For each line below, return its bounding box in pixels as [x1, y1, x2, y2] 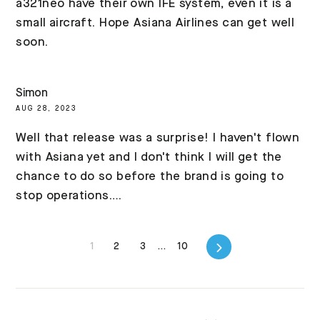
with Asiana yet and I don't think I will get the [16, 151, 282, 164]
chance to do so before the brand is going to [16, 171, 284, 184]
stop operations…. [16, 190, 122, 203]
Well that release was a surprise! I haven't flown [16, 132, 300, 145]
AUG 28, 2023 [16, 105, 78, 113]
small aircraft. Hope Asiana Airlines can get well [16, 16, 295, 29]
